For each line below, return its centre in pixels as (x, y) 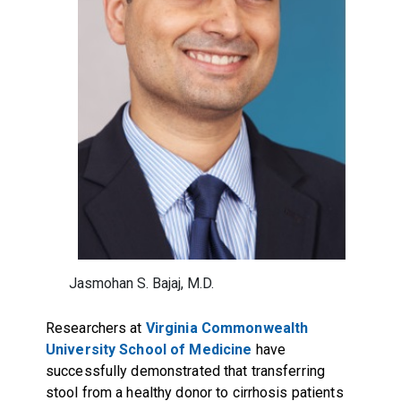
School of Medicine (186, 349)
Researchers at (95, 328)
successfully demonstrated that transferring (185, 371)
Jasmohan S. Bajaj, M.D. (142, 283)
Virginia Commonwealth (227, 328)
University (81, 349)
